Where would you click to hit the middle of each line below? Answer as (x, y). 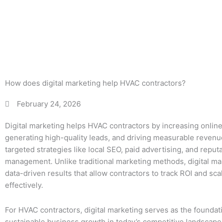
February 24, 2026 (49, 104)
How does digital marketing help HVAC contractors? (95, 83)
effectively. (24, 185)
